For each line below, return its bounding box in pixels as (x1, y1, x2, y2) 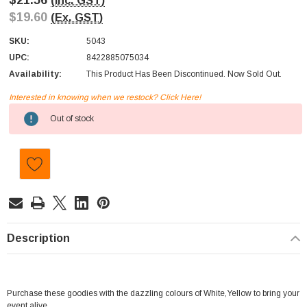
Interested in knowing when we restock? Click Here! (9, 93, 201, 103)
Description (7, 232, 70, 245)
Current (9, 105, 41, 115)
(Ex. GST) (51, 11, 103, 24)
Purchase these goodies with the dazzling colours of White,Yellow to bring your (7, 288, 299, 299)
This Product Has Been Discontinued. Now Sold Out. (86, 69, 282, 79)
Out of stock (50, 114, 94, 124)
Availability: (9, 69, 62, 79)
